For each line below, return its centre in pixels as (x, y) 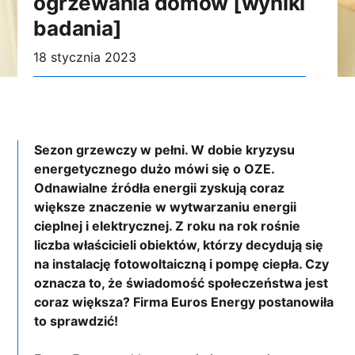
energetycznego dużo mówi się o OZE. (155, 168)
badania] (78, 28)
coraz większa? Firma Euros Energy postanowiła (184, 302)
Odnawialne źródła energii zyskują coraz (160, 187)
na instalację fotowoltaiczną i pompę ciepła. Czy (182, 263)
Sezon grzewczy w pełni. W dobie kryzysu (165, 149)
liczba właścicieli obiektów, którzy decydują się (179, 244)
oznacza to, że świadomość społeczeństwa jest (181, 282)
